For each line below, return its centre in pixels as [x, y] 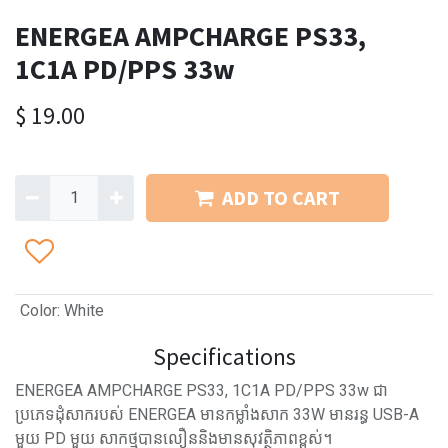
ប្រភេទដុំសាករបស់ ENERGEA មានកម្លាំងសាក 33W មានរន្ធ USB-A [217, 414]
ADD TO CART [280, 197]
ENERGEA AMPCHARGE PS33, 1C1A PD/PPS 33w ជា [201, 390]
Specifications [224, 356]
